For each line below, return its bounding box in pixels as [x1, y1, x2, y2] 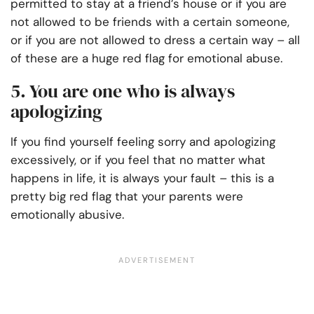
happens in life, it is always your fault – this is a [11, 170, 274, 186]
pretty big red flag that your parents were [11, 189, 243, 205]
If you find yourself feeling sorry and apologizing [11, 134, 275, 150]
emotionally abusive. [11, 207, 124, 223]
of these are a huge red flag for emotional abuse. [11, 50, 282, 67]
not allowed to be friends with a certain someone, [11, 14, 289, 30]
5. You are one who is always [11, 78, 235, 104]
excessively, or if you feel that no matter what [11, 152, 266, 168]
